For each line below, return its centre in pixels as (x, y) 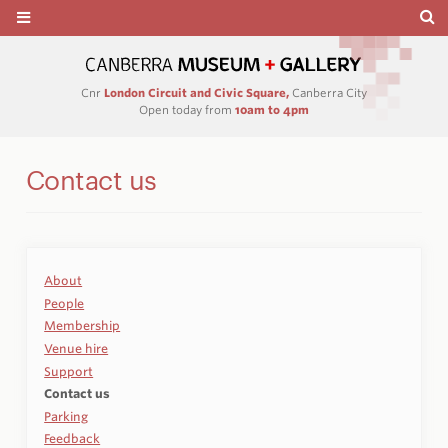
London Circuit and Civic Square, (196, 93)
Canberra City (328, 93)
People (64, 303)
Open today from (187, 109)
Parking (66, 416)
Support (69, 371)
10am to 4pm (272, 109)
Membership (82, 326)
